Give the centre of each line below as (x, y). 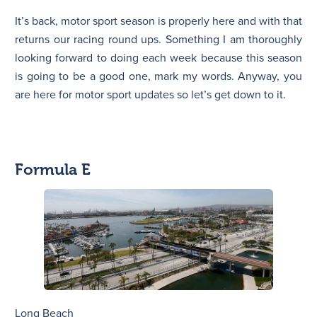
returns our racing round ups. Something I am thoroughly (158, 39)
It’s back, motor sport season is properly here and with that (158, 21)
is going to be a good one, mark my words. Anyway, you (158, 76)
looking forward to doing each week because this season (158, 58)
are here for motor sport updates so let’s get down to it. (150, 94)
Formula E (53, 169)
